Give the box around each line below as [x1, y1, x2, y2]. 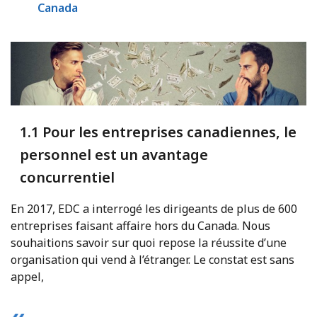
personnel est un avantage [19, 144, 208, 164]
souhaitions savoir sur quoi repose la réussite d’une [11, 234, 287, 250]
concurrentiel [19, 167, 115, 187]
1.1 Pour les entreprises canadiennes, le [19, 122, 296, 142]
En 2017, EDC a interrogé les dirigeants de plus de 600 [11, 200, 297, 217]
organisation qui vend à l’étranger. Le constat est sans [11, 251, 294, 267]
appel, [11, 268, 44, 284]
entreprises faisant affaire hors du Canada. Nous [11, 217, 270, 234]
